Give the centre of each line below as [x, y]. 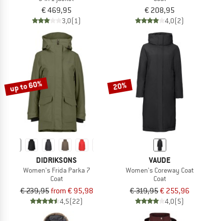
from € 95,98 [72, 191]
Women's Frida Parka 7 [56, 170]
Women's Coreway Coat [160, 170]
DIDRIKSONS [56, 160]
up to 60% [26, 86]
